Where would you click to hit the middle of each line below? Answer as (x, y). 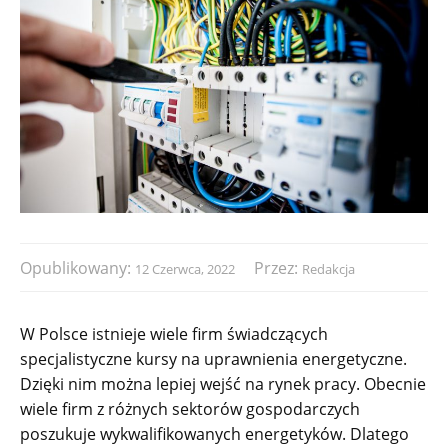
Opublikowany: (77, 267)
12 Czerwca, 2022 (185, 268)
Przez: (278, 267)
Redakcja (328, 268)
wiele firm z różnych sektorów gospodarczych (190, 408)
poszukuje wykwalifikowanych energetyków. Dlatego (214, 433)
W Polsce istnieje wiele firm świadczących (174, 333)
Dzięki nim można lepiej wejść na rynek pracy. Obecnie (223, 383)
